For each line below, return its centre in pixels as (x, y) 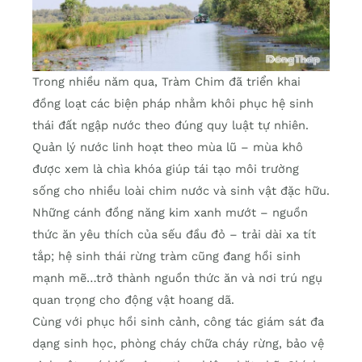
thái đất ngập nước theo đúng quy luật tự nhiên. (170, 126)
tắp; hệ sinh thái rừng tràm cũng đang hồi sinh (166, 257)
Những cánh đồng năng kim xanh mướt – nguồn (170, 213)
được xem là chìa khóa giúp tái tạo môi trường (166, 169)
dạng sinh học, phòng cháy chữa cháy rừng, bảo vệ (178, 344)
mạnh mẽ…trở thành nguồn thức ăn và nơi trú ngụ (177, 278)
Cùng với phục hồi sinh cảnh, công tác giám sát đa (178, 322)
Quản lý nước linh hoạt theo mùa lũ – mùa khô (168, 147)
